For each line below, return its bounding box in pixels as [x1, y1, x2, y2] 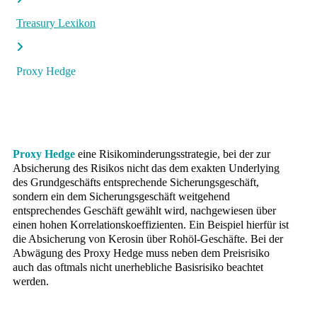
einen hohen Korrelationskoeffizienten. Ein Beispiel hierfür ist [13, 219, 289, 231]
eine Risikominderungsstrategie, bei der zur [75, 148, 270, 160]
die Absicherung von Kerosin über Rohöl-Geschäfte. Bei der [13, 233, 283, 245]
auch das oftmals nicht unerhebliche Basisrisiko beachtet [13, 261, 263, 273]
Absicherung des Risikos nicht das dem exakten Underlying [13, 162, 279, 174]
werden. [13, 275, 49, 287]
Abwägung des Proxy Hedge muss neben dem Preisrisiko [13, 247, 270, 259]
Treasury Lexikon [16, 17, 96, 29]
